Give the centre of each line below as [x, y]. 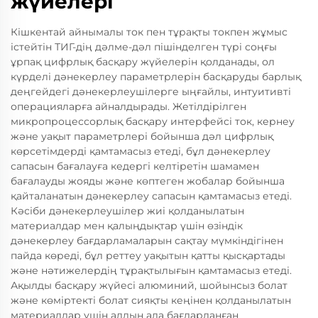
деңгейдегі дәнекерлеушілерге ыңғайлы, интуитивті [151, 92]
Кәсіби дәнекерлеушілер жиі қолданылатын [127, 211]
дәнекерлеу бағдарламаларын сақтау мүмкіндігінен [147, 241]
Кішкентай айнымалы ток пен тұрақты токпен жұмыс [149, 32]
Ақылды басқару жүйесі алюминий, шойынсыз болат [149, 286]
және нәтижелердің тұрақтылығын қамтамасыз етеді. [151, 271]
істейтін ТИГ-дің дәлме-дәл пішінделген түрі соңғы [144, 47]
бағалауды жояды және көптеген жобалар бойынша [148, 181]
